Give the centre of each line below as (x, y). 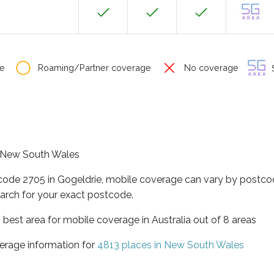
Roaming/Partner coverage (93, 68)
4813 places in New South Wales (171, 245)
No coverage (210, 68)
